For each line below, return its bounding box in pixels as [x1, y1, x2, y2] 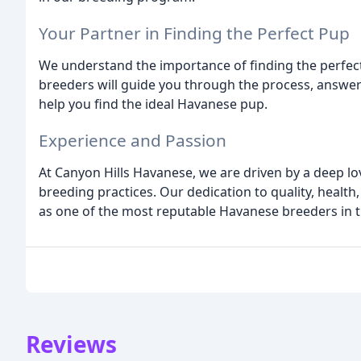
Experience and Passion [39, 128, 226, 151]
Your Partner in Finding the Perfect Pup [39, 21, 350, 44]
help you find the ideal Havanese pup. [39, 94, 268, 113]
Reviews [26, 328, 117, 359]
